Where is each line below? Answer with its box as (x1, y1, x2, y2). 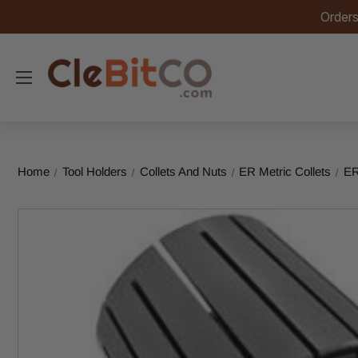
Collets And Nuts (139, 165, 227, 178)
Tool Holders (62, 165, 127, 178)
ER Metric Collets (239, 165, 332, 178)
